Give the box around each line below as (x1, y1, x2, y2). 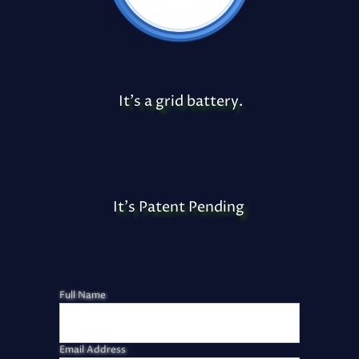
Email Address (59, 343, 126, 357)
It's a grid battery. (118, 91, 243, 111)
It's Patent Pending (113, 197, 248, 217)
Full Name (59, 288, 106, 302)
